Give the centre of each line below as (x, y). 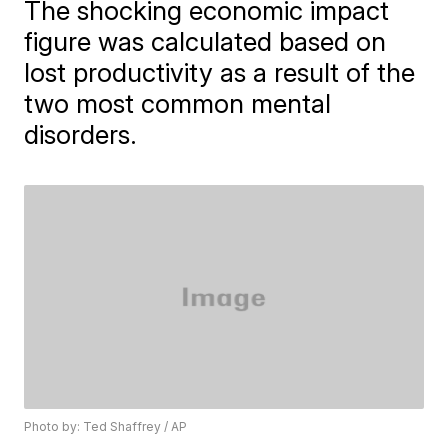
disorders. (81, 134)
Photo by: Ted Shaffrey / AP (106, 427)
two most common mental (178, 103)
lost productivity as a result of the (220, 72)
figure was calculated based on (205, 41)
